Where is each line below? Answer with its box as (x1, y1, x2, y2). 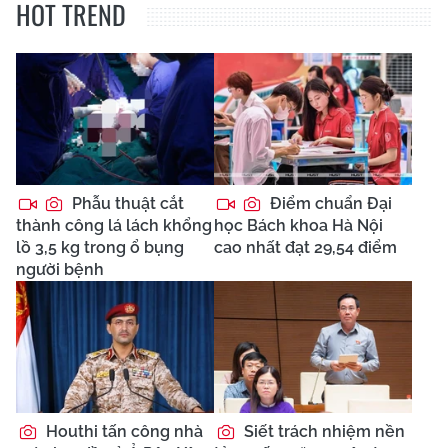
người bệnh (16, 259, 104, 279)
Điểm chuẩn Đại (266, 193, 392, 213)
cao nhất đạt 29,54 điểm (214, 237, 397, 257)
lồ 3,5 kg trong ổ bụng (16, 237, 184, 257)
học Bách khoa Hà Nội (214, 215, 383, 235)
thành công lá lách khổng (16, 215, 212, 235)
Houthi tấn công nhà (42, 421, 203, 441)
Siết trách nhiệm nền (240, 421, 405, 441)
